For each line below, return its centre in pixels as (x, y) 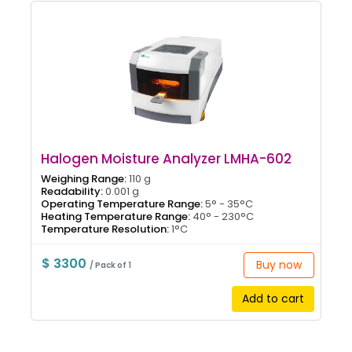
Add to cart (273, 298)
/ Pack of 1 (110, 265)
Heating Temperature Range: (115, 216)
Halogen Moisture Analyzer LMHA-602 (166, 158)
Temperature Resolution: (105, 229)
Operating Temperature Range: (122, 203)
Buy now (279, 264)
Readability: (72, 191)
